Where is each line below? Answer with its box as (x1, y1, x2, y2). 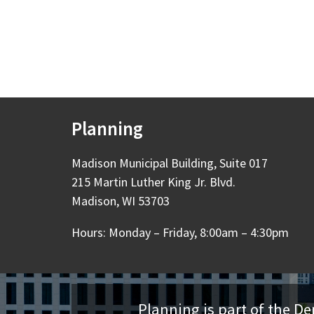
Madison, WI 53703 (71, 193, 170, 209)
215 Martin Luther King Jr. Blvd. (71, 174, 235, 190)
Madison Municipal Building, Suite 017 (71, 155, 268, 171)
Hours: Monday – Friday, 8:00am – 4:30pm (71, 224, 289, 240)
